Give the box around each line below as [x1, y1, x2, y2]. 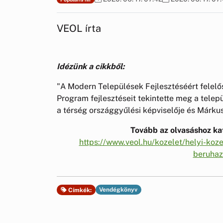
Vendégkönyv [99, 186, 138, 194]
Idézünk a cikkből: [57, 61, 124, 71]
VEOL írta [57, 22, 101, 34]
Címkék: [66, 186, 92, 194]
